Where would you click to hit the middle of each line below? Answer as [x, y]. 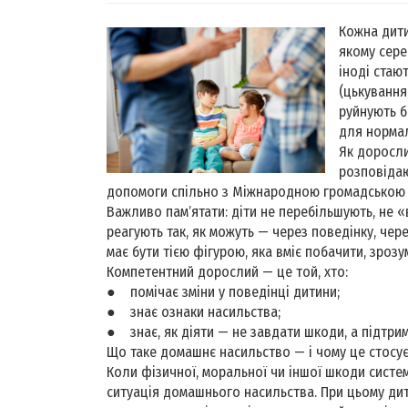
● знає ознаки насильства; [194, 311]
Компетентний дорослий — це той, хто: [227, 271]
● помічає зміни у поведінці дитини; [223, 291]
